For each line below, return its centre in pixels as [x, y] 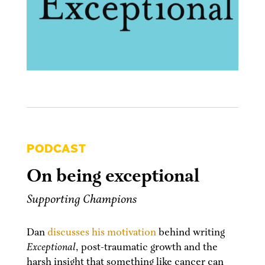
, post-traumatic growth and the [146, 248]
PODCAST [56, 149]
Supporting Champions [81, 200]
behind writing [190, 233]
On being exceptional [113, 177]
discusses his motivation [101, 233]
